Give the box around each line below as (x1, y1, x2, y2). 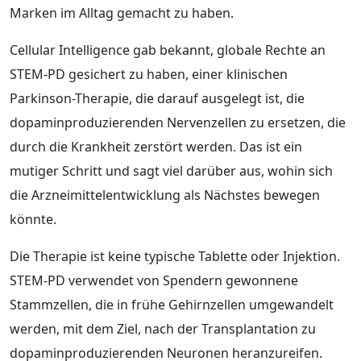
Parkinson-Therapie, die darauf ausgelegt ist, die (10, 89, 305, 107)
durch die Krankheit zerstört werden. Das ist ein (10, 137, 302, 156)
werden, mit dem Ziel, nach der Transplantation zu (10, 319, 316, 338)
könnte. (10, 210, 56, 228)
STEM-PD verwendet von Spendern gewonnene (10, 271, 298, 289)
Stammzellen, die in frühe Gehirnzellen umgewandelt (10, 295, 334, 313)
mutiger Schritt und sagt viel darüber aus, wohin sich (10, 161, 333, 180)
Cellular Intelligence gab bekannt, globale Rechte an (10, 40, 326, 59)
